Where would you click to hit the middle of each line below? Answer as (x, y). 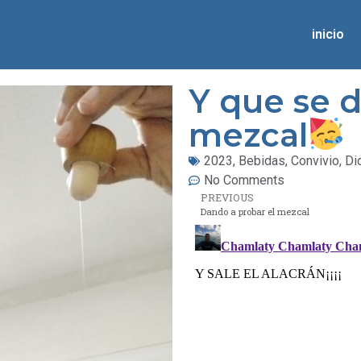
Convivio (315, 161)
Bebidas (262, 161)
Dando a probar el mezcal (255, 212)
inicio (328, 34)
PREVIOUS (227, 197)
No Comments (244, 180)
